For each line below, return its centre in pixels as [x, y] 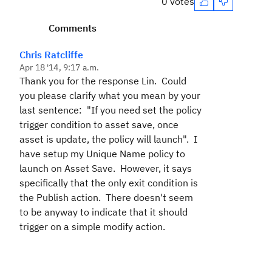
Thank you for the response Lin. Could [103, 81]
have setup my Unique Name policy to [102, 154]
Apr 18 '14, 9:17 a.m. [59, 67]
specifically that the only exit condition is [109, 183]
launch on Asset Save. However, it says [106, 168]
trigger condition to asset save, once [99, 124]
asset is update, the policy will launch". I [108, 139]
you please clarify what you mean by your [110, 95]
